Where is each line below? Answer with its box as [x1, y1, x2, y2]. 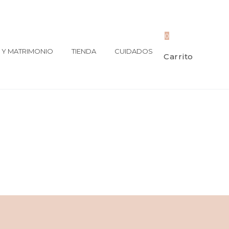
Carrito [163, 51, 193, 61]
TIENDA [71, 47, 96, 56]
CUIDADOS [114, 47, 153, 56]
